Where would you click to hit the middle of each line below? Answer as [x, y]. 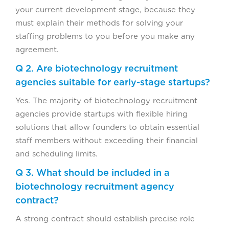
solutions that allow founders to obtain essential [107, 128]
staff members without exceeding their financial [107, 141]
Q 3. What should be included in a [93, 173]
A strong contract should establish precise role [105, 219]
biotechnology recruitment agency [95, 187]
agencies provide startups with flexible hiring [101, 114]
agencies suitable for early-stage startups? [113, 82]
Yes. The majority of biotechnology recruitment [106, 101]
